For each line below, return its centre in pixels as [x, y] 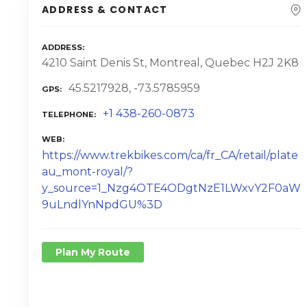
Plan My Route [93, 252]
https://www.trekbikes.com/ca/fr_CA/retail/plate [170, 155]
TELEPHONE [68, 114]
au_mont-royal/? [87, 171]
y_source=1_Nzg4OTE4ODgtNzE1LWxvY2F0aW [171, 188]
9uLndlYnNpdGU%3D [102, 204]
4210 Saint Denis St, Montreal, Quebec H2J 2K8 [170, 63]
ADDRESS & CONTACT [105, 9]
